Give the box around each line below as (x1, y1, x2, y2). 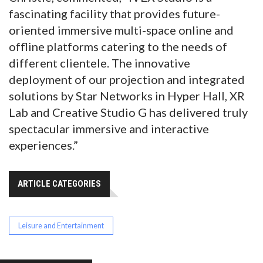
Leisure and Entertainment (18, 221, 104, 231)
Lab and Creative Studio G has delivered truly (9, 105, 248, 120)
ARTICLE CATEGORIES (18, 178, 101, 190)
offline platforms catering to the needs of (9, 39, 227, 54)
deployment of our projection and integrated (9, 72, 245, 87)
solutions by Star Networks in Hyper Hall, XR (9, 89, 245, 103)
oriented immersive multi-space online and (9, 23, 234, 38)
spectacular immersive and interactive (9, 122, 209, 136)
